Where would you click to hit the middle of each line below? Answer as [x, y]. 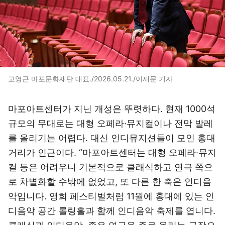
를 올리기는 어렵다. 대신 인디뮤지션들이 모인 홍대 [112, 138]
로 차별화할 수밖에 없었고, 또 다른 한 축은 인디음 [110, 182]
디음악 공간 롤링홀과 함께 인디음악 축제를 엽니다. [112, 211]
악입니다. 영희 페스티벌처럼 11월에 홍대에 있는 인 [111, 196]
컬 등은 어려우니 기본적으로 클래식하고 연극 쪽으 [110, 167]
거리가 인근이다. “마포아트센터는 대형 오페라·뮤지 [112, 152]
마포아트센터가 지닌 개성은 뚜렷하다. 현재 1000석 [112, 109]
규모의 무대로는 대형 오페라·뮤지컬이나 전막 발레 [110, 123]
